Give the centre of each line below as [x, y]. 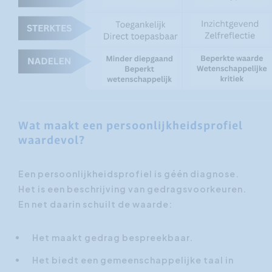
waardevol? [52, 141]
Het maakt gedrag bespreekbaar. [113, 237]
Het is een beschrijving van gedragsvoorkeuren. [132, 189]
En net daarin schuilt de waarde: [95, 204]
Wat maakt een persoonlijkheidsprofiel [131, 126]
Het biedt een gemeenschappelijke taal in [133, 260]
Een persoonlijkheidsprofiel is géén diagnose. [129, 173]
